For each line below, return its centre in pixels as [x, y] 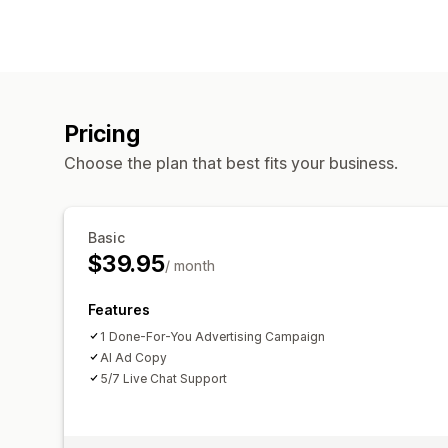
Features [119, 309]
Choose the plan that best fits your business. [231, 162]
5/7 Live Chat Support [163, 378]
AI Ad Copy [133, 357]
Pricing [102, 133]
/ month [189, 265]
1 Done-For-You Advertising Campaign [212, 336]
